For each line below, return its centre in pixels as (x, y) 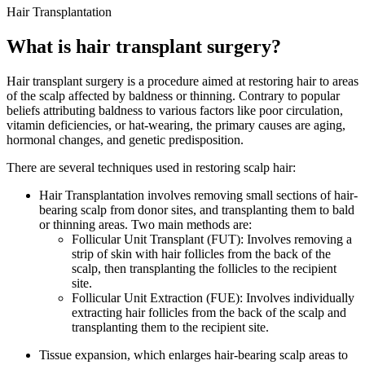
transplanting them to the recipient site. (170, 327)
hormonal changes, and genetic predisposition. (125, 139)
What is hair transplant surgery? (144, 46)
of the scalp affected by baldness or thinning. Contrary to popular (173, 95)
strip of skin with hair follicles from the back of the (201, 253)
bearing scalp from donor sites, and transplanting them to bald (197, 209)
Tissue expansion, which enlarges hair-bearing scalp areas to (193, 354)
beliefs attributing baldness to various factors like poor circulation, (175, 110)
